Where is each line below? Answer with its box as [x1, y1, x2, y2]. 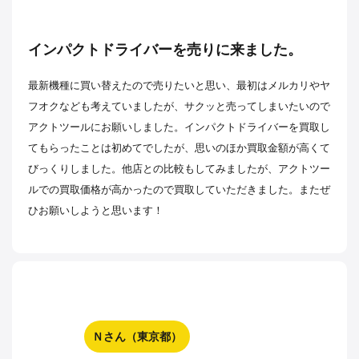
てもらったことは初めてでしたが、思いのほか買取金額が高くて [28, 142, 330, 155]
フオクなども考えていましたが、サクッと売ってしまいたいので [28, 100, 330, 113]
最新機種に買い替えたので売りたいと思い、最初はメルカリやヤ [28, 79, 330, 92]
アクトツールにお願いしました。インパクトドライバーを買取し [28, 121, 330, 134]
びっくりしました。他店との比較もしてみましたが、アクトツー [28, 163, 330, 175]
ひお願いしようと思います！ [28, 204, 163, 217]
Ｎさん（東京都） [92, 329, 182, 343]
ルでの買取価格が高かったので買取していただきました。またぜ [28, 184, 330, 196]
